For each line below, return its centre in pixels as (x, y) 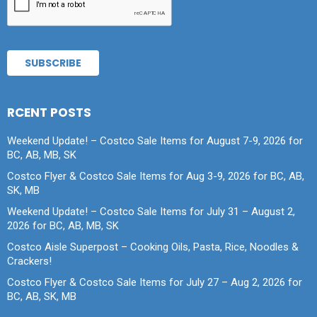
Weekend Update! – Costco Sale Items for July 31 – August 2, (151, 211)
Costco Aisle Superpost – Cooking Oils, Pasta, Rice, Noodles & (153, 247)
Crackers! (29, 261)
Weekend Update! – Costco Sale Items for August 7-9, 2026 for (155, 140)
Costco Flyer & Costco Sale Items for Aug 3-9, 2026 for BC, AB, (156, 176)
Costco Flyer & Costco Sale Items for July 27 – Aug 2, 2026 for (155, 282)
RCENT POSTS (49, 112)
